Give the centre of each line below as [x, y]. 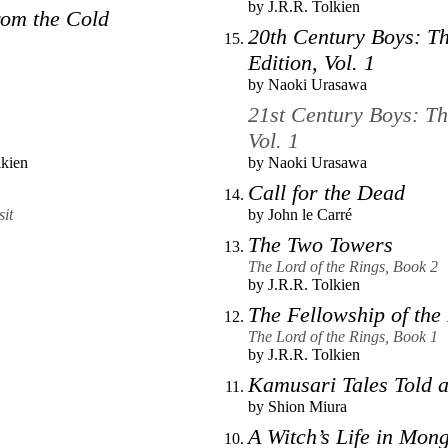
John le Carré [310, 214]
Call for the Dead [326, 192]
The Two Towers [320, 244]
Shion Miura [307, 406]
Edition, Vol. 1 [311, 62]
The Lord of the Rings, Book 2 [343, 266]
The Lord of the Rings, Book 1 [343, 336]
